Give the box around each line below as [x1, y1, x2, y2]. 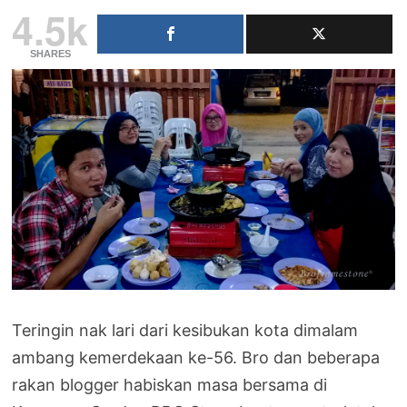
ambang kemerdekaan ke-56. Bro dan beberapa [12, 347, 381, 367]
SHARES [29, 47, 71, 59]
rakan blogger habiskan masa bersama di [12, 374, 328, 394]
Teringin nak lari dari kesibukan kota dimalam [12, 320, 359, 340]
